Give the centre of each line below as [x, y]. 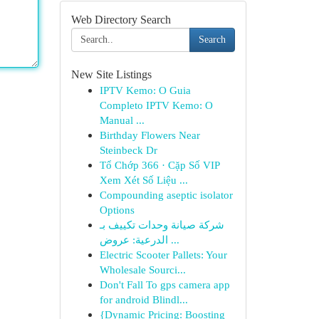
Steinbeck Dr [128, 150]
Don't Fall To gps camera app [164, 284]
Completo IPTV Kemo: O [156, 105]
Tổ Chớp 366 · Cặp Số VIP [159, 165]
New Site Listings [111, 74]
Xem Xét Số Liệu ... [143, 180]
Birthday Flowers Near [150, 135]
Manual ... [122, 120]
